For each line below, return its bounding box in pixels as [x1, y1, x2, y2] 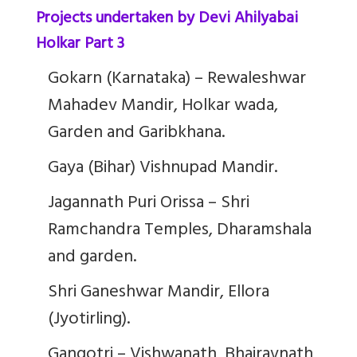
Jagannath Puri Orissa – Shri [48, 186, 249, 221]
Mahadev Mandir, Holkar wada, [48, 89, 278, 124]
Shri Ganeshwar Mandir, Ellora [48, 276, 269, 310]
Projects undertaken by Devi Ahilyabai [36, 4, 298, 34]
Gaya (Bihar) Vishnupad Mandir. [48, 151, 285, 186]
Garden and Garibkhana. [48, 116, 225, 151]
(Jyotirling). [48, 303, 130, 337]
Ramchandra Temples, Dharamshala [48, 214, 312, 248]
